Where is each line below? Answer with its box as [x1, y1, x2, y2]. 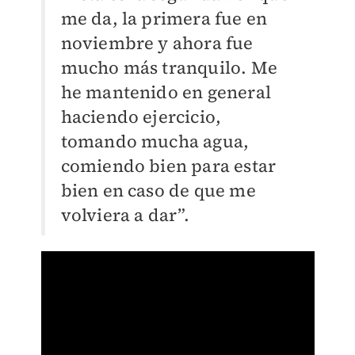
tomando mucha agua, [60, 129, 250, 154]
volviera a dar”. [60, 203, 190, 227]
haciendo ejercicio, [60, 105, 222, 129]
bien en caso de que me [60, 178, 256, 203]
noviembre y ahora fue [60, 31, 254, 55]
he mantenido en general [60, 80, 272, 105]
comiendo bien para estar [60, 154, 277, 178]
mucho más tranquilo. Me [60, 55, 278, 80]
